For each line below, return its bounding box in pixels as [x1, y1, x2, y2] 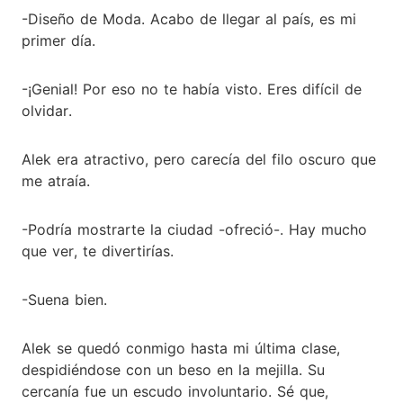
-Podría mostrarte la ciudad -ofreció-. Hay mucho [22, 219, 367, 238]
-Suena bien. [22, 290, 107, 309]
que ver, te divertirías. [22, 241, 174, 260]
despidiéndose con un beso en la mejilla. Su [22, 360, 325, 379]
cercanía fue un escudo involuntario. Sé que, [22, 381, 328, 400]
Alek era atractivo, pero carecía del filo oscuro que [22, 149, 376, 168]
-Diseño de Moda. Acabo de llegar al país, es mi [22, 9, 356, 28]
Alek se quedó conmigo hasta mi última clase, [22, 338, 340, 357]
